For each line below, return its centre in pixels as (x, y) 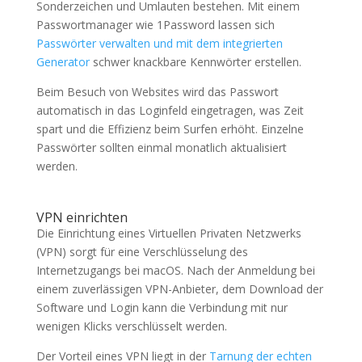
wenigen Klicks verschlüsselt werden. (131, 326)
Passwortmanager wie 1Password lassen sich (155, 25)
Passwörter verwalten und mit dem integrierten (159, 44)
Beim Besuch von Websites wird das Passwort (157, 92)
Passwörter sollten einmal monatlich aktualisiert (161, 148)
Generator (63, 62)
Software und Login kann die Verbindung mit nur (162, 308)
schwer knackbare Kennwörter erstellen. (195, 62)
